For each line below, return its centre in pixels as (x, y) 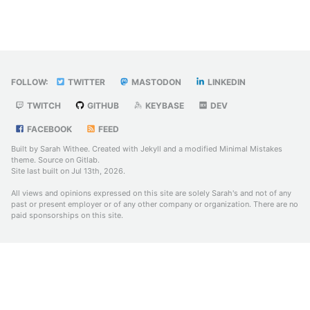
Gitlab (87, 159)
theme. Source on (44, 159)
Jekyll (151, 148)
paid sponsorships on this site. (67, 215)
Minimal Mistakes (251, 148)
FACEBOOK (48, 129)
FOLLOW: (30, 82)
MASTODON (155, 82)
